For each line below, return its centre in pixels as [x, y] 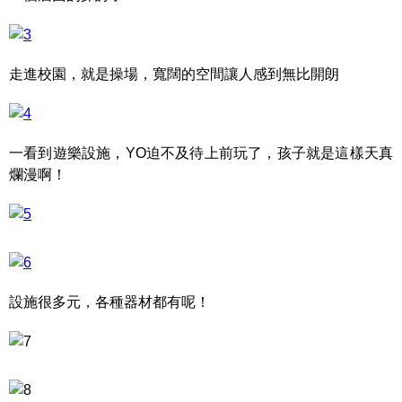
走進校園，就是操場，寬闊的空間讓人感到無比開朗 [174, 74]
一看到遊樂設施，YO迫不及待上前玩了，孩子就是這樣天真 [201, 153]
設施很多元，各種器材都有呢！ [109, 302]
